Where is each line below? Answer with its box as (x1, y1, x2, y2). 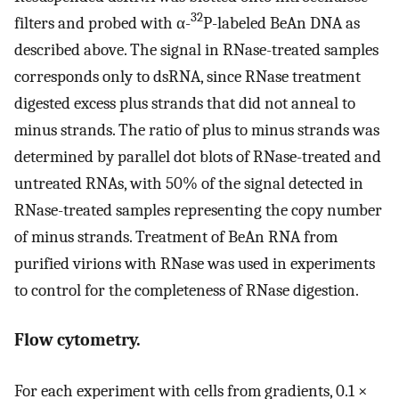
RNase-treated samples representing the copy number (14, 199, 382, 220)
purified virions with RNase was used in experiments (14, 253, 375, 273)
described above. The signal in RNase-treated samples (14, 39, 379, 60)
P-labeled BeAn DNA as (203, 12, 360, 33)
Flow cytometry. (14, 330, 141, 351)
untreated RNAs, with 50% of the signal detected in (14, 173, 363, 193)
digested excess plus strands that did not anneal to (14, 93, 355, 113)
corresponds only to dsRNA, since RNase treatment (14, 66, 361, 86)
